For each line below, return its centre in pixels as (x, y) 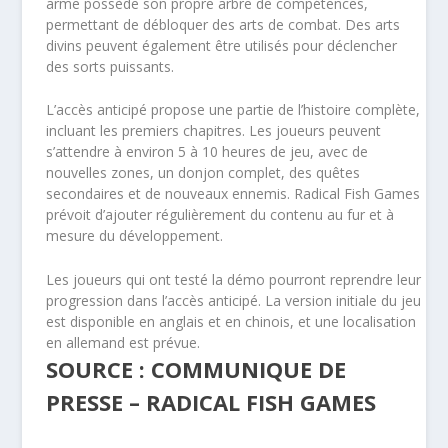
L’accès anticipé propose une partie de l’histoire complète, (233, 110)
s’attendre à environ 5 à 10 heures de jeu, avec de (207, 152)
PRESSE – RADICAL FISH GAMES (211, 401)
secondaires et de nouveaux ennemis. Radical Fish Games (233, 194)
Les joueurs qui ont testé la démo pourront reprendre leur (234, 279)
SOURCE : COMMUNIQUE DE (196, 368)
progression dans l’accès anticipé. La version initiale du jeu (234, 300)
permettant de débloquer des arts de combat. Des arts (223, 24)
